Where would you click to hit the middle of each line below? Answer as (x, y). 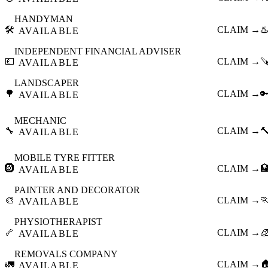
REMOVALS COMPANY (66, 254)
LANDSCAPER (47, 83)
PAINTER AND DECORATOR (77, 190)
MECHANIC (40, 120)
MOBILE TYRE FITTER (65, 158)
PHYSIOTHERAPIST (58, 222)
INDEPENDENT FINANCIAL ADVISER (98, 51)
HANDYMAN (44, 19)
